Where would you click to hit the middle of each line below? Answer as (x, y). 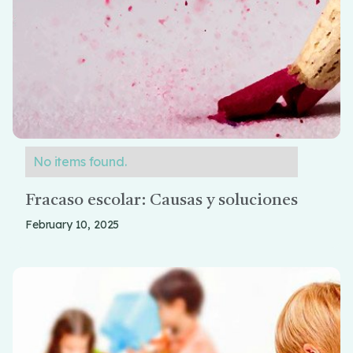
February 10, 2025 (72, 225)
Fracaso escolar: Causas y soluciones (162, 201)
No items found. (80, 162)
